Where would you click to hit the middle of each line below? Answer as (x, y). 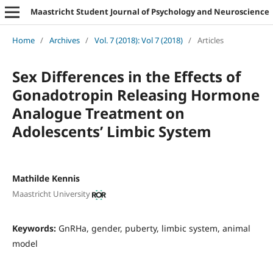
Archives (64, 40)
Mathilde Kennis (46, 178)
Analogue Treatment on (98, 113)
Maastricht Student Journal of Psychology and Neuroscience (150, 12)
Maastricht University (51, 194)
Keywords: (35, 229)
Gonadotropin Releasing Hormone (136, 94)
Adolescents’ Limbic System (112, 131)
